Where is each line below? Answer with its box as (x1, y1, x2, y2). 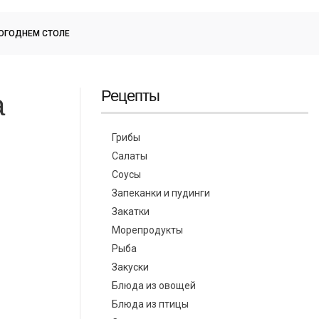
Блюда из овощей (112, 279, 196, 291)
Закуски (112, 261, 149, 273)
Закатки (112, 205, 150, 217)
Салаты (112, 150, 147, 162)
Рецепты (101, 84, 159, 107)
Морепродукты (112, 224, 183, 236)
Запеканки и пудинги (112, 187, 210, 199)
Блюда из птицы (112, 298, 189, 310)
